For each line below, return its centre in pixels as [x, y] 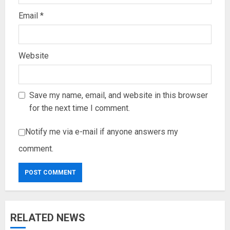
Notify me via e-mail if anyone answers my [102, 132]
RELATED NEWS [48, 218]
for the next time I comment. [80, 108]
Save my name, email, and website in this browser [119, 95]
